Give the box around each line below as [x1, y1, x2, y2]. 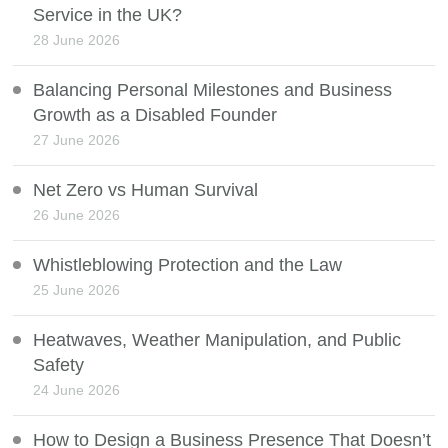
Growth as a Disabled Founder [33, 105, 278, 126]
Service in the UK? [33, 5, 183, 26]
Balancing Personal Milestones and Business [33, 80, 393, 101]
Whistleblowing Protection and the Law [33, 255, 343, 276]
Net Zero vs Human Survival [33, 180, 259, 201]
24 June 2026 [33, 382, 121, 399]
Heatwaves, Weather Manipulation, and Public [33, 330, 402, 351]
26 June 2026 [33, 207, 121, 224]
